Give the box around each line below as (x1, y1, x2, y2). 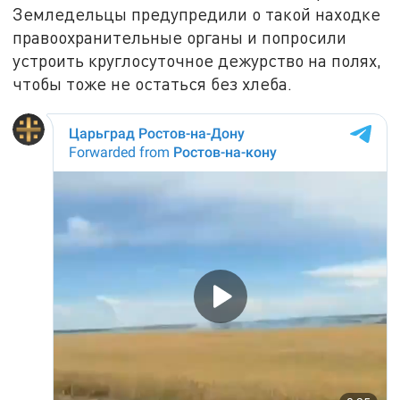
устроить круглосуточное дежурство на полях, (12, 49, 382, 71)
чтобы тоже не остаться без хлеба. (12, 72, 293, 94)
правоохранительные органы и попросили (12, 26, 347, 47)
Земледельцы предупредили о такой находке (12, 3, 381, 24)
